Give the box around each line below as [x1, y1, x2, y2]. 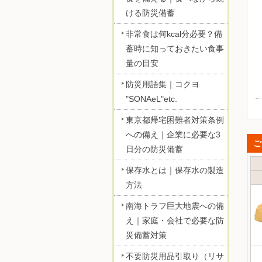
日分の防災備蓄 [126, 144, 183, 154]
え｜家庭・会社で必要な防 [126, 216, 224, 226]
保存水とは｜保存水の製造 [126, 166, 224, 175]
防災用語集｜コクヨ [126, 80, 199, 89]
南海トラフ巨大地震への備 [126, 201, 224, 211]
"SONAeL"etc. [126, 94, 177, 104]
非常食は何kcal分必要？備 [126, 29, 222, 39]
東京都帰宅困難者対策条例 [126, 115, 224, 125]
